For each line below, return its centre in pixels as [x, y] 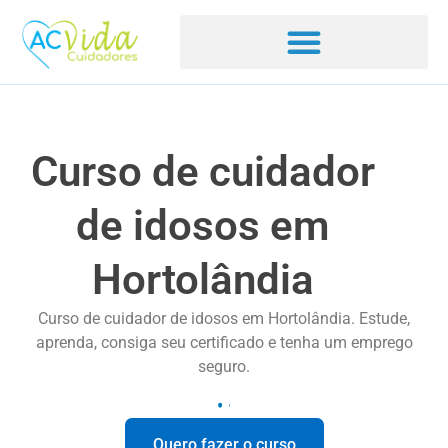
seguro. [224, 366]
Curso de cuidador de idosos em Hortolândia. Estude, [224, 318]
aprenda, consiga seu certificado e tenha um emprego [224, 342]
